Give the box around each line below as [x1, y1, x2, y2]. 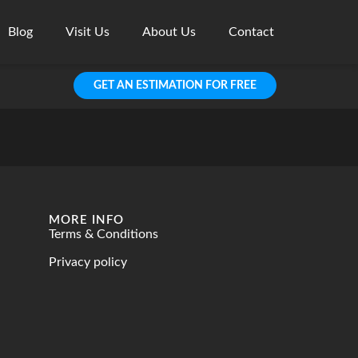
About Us [142, 26, 196, 38]
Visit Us [66, 26, 109, 38]
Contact [229, 26, 274, 38]
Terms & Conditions [49, 228, 158, 241]
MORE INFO [49, 214, 124, 226]
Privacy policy [49, 256, 127, 268]
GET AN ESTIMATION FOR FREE [93, 80, 257, 91]
